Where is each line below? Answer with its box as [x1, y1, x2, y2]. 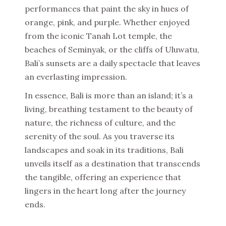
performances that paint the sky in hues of [25, 4, 189, 14]
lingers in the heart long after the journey [25, 186, 186, 196]
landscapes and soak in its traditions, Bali [25, 145, 184, 155]
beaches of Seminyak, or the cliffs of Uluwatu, [25, 44, 199, 54]
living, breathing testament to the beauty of [25, 104, 193, 114]
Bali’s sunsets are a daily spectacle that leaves [25, 58, 200, 68]
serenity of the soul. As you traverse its [25, 131, 175, 141]
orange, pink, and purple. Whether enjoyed [25, 17, 190, 27]
